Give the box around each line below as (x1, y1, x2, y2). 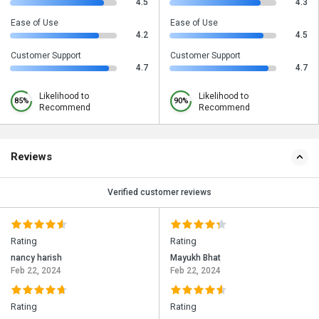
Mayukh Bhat (170, 253, 221, 263)
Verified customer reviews (108, 187, 211, 198)
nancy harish (11, 253, 62, 263)
